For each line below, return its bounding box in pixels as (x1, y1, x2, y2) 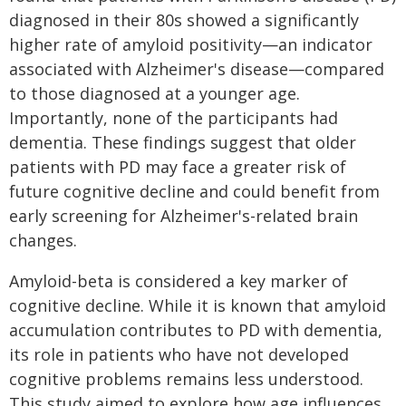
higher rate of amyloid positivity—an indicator (9, 34, 372, 55)
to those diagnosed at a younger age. (9, 82, 300, 104)
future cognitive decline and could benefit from (9, 180, 380, 202)
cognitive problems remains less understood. (9, 368, 363, 390)
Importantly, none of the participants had (9, 107, 338, 129)
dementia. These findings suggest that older (9, 131, 356, 153)
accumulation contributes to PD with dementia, (9, 319, 382, 341)
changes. (9, 229, 77, 251)
